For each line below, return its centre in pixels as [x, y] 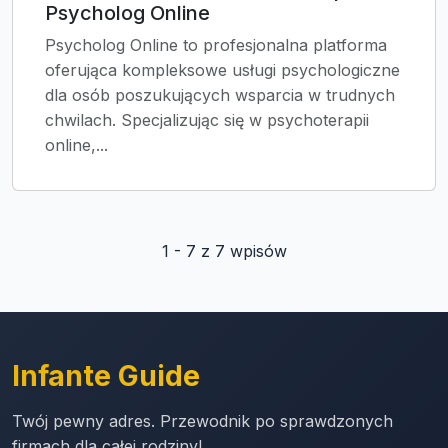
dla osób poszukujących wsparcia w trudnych [220, 95]
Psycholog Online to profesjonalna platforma [216, 45]
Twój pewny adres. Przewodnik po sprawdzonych [202, 421]
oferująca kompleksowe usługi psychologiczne [222, 70]
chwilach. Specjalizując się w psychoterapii [207, 120]
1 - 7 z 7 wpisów [224, 251]
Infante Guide [106, 376]
